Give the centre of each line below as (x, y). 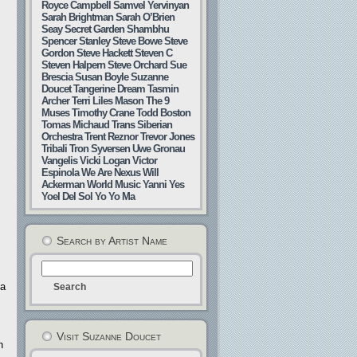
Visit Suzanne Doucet (109, 336)
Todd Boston (163, 113)
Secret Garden (94, 29)
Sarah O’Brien (145, 17)
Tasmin (163, 89)
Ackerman (63, 184)
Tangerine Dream (109, 89)
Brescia (57, 77)
